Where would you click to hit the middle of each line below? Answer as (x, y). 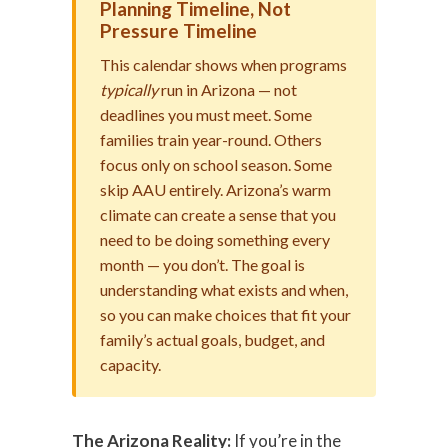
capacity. (131, 364)
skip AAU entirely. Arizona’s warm (216, 189)
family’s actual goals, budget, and (213, 339)
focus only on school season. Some (216, 164)
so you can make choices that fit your (226, 314)
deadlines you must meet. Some (206, 114)
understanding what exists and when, (224, 289)
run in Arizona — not (228, 89)
